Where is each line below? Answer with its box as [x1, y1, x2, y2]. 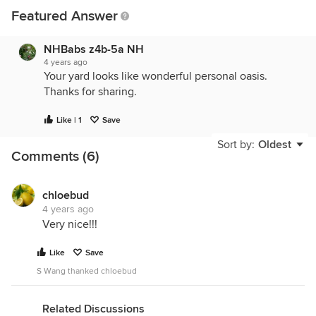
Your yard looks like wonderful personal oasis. [44, 69, 267, 84]
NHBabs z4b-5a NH [44, 42, 144, 57]
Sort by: [217, 138, 255, 152]
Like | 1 [56, 115, 82, 126]
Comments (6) [11, 148, 99, 166]
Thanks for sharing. [44, 85, 137, 99]
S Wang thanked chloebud [37, 266, 137, 277]
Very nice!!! [42, 217, 97, 232]
